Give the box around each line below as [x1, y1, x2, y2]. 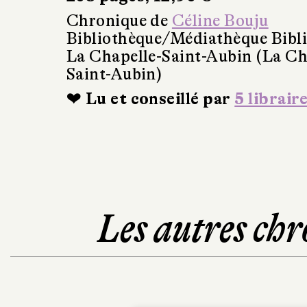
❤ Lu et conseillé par [66, 90, 235, 109]
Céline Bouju [171, 12, 269, 31]
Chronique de [66, 12, 172, 31]
